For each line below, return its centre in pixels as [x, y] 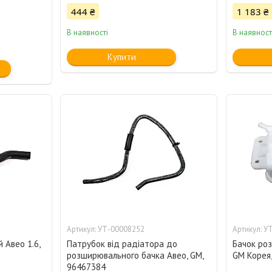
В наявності [88, 33]
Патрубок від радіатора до [122, 244]
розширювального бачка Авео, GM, [135, 256]
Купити [121, 57]
